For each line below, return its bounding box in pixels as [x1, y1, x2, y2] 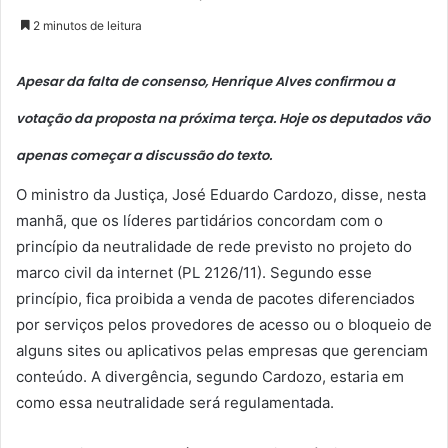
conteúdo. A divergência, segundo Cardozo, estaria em [16, 367, 404, 387]
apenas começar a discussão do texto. [16, 145, 272, 165]
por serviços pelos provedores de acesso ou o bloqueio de [16, 315, 432, 335]
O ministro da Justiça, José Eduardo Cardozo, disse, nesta [16, 185, 426, 205]
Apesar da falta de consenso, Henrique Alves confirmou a [16, 71, 395, 91]
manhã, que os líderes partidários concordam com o [16, 211, 383, 231]
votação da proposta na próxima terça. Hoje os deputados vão [16, 108, 430, 128]
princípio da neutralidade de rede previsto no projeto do [16, 237, 412, 257]
